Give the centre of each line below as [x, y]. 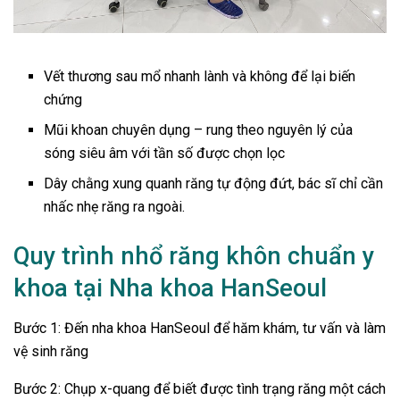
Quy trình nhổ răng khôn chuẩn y [194, 256]
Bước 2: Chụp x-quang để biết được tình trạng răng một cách [200, 388]
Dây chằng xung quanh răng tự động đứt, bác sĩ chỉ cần [214, 183]
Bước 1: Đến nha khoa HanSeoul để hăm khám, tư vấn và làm [200, 328]
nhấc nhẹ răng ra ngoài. [115, 206]
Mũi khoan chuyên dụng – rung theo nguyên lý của [199, 129]
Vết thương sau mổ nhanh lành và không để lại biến [200, 76]
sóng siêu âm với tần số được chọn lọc [165, 153]
